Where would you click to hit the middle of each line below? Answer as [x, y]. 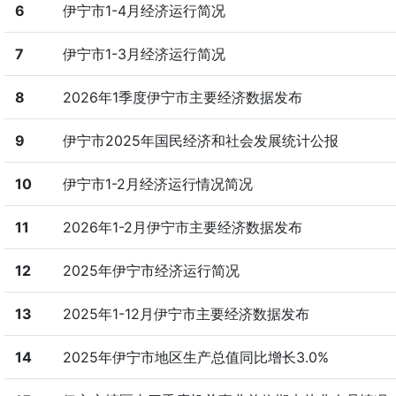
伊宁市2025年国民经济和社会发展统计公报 [200, 141]
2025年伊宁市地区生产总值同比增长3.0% [195, 357]
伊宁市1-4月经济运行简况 [144, 11]
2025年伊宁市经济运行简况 [151, 270]
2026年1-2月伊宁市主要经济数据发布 [182, 227]
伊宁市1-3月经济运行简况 [144, 54]
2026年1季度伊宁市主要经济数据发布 [182, 97]
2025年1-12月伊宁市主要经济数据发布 [186, 314]
